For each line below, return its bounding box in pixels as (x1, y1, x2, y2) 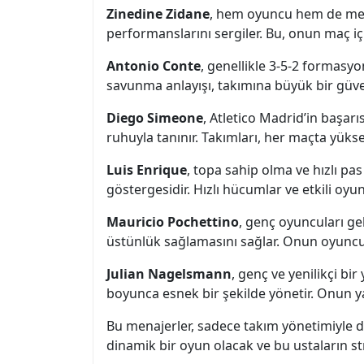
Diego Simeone (106, 109, 203, 127)
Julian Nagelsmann (106, 265, 232, 283)
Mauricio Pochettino (106, 213, 239, 231)
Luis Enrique (106, 161, 187, 179)
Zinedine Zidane (106, 5, 210, 23)
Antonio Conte (106, 57, 201, 75)
